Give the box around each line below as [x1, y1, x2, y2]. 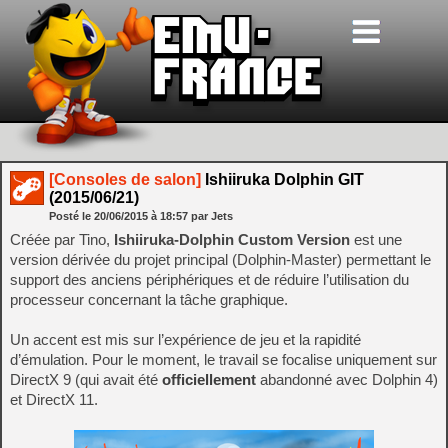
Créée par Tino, [10, 231, 110, 248]
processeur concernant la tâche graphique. [10, 291, 288, 308]
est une [350, 231, 402, 248]
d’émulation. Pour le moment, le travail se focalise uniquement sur [10, 351, 437, 368]
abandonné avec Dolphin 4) [256, 371, 438, 388]
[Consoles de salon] [49, 171, 201, 188]
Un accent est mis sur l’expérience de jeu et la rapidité [10, 331, 361, 348]
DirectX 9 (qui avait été [10, 371, 162, 388]
